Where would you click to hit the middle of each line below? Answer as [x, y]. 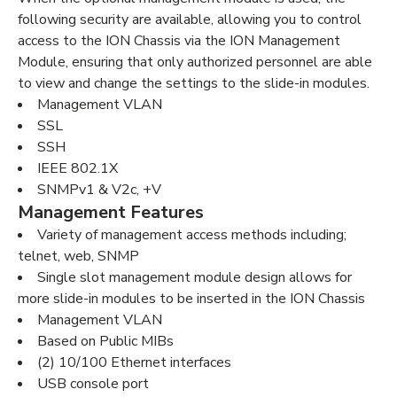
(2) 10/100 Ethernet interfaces [134, 362]
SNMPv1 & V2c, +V [99, 190]
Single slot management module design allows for [195, 277]
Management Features [111, 212]
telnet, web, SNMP [78, 256]
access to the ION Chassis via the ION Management [179, 41]
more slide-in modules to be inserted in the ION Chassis [191, 299]
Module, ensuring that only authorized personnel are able [195, 62]
